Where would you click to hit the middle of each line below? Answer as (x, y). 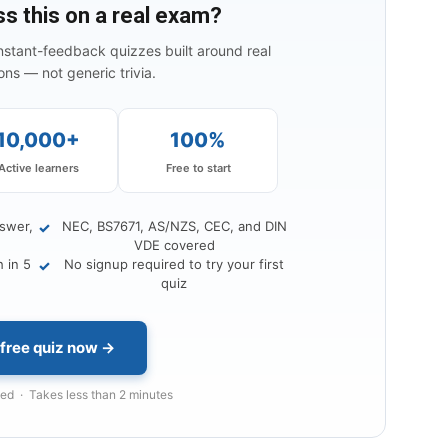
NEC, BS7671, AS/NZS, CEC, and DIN (174, 226)
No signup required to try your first (174, 264)
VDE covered (174, 245)
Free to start (198, 168)
